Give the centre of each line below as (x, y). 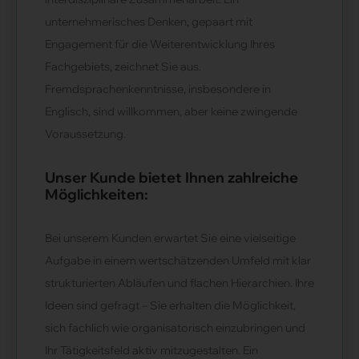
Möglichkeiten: (97, 194)
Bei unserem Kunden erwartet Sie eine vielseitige (170, 238)
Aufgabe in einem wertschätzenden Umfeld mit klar (178, 260)
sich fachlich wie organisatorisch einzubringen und (175, 328)
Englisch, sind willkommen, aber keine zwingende (171, 111)
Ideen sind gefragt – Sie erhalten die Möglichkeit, (170, 305)
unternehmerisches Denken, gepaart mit (149, 22)
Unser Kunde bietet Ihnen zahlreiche (171, 177)
